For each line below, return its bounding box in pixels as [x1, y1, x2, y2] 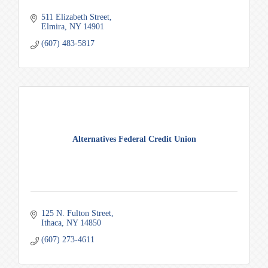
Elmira [41, 22, 65, 31]
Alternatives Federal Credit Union [72, 134, 196, 144]
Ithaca [41, 218, 62, 227]
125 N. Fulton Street [41, 208, 111, 218]
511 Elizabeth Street [41, 12, 109, 22]
